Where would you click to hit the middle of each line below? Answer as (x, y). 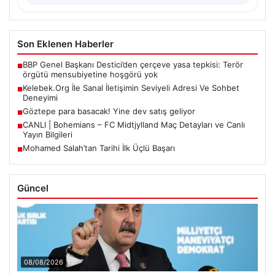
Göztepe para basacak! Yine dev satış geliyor (109, 111)
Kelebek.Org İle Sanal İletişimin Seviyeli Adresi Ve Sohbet (131, 87)
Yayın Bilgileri (48, 134)
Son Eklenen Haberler (65, 44)
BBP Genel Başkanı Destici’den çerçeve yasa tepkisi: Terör (133, 64)
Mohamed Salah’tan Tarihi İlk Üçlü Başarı (99, 148)
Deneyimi (40, 97)
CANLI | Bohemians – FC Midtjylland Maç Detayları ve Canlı (134, 124)
